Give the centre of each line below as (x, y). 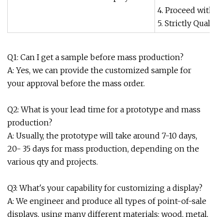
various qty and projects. (53, 162)
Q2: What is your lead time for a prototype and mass (104, 109)
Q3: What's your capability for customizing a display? (105, 188)
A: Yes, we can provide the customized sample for (99, 70)
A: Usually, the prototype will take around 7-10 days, (102, 136)
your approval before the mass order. (76, 83)
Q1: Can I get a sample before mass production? (95, 57)
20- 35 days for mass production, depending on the (103, 149)
